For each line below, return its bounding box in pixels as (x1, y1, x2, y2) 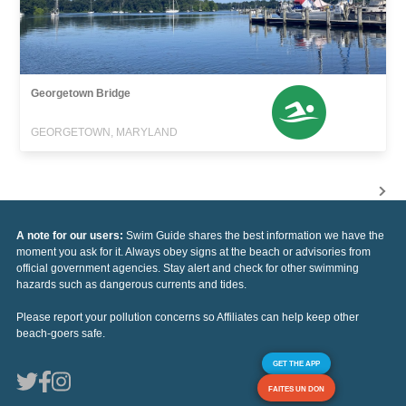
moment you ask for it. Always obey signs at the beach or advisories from (16, 245, 371, 258)
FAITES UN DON (268, 383, 324, 393)
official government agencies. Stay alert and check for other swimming (16, 261, 359, 275)
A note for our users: (16, 228, 126, 242)
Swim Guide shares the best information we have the (126, 228, 384, 242)
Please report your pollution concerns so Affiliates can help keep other (16, 310, 359, 324)
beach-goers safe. (16, 326, 105, 340)
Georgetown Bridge (31, 86, 131, 100)
